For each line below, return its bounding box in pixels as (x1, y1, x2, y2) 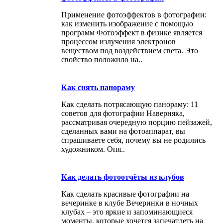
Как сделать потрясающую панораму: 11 (61, 100, 198, 109)
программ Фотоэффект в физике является (61, 28, 202, 37)
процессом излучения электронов (61, 37, 176, 46)
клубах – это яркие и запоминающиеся (61, 207, 193, 216)
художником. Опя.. (61, 144, 125, 153)
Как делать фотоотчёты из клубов (61, 172, 184, 181)
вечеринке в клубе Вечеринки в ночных (61, 198, 198, 207)
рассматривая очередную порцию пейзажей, (61, 117, 212, 126)
